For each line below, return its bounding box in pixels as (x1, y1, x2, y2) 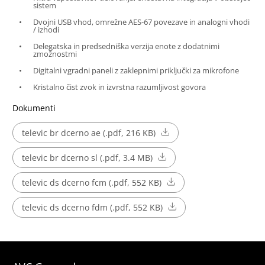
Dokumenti (12, 102, 56, 114)
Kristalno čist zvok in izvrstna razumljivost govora (33, 82, 206, 93)
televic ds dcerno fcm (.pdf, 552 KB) (21, 177, 161, 189)
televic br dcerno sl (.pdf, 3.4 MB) (21, 152, 153, 164)
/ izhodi (33, 24, 59, 35)
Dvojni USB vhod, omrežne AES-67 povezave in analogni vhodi (33, 17, 250, 28)
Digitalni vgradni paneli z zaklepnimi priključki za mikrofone (33, 65, 239, 76)
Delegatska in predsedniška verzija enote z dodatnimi (33, 41, 219, 52)
